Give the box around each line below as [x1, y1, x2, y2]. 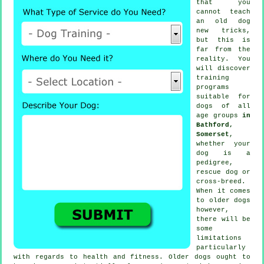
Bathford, [196, 121, 233, 128]
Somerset [196, 130, 229, 138]
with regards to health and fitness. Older [14, 253, 195, 260]
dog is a [196, 149, 250, 157]
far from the [196, 45, 250, 53]
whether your [196, 140, 250, 147]
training [196, 74, 229, 81]
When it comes [196, 187, 250, 194]
